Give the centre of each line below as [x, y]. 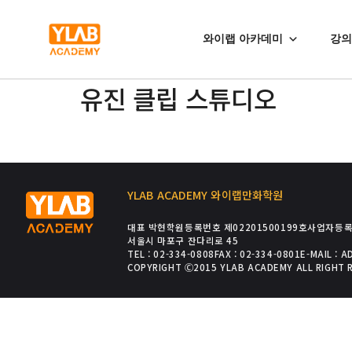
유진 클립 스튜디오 [178, 98]
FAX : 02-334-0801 [257, 254]
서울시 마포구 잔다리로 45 [183, 240]
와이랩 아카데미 [242, 39]
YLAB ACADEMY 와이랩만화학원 [205, 195]
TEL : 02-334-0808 [170, 254]
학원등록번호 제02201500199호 [237, 227]
